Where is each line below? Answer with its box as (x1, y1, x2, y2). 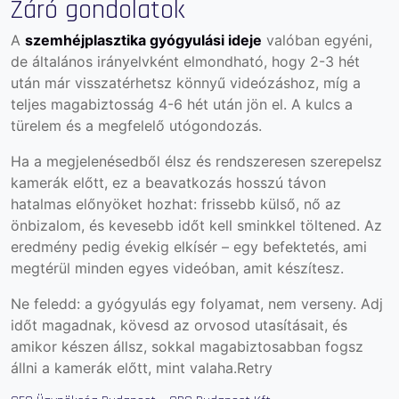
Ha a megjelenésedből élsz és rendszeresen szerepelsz (11, 151, 382, 170)
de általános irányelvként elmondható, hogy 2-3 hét (11, 52, 360, 70)
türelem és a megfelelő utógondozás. (11, 116, 262, 134)
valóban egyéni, (262, 30, 372, 49)
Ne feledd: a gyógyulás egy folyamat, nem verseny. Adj (11, 294, 383, 313)
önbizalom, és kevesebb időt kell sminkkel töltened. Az (11, 216, 382, 234)
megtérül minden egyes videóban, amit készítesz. (11, 258, 344, 277)
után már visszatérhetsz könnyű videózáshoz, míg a (11, 73, 361, 92)
